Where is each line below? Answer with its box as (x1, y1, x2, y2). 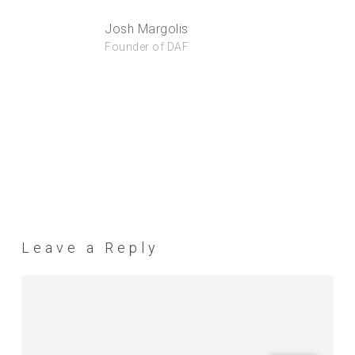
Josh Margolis (105, 21, 189, 36)
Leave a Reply (21, 239, 159, 256)
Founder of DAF (105, 40, 189, 53)
